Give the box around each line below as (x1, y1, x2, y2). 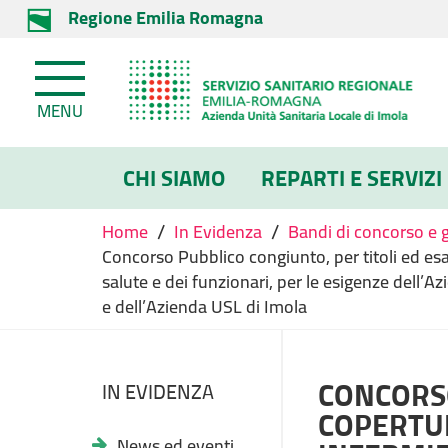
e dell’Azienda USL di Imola (102, 290, 307, 323)
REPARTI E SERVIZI (261, 157, 442, 199)
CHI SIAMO (123, 157, 225, 199)
